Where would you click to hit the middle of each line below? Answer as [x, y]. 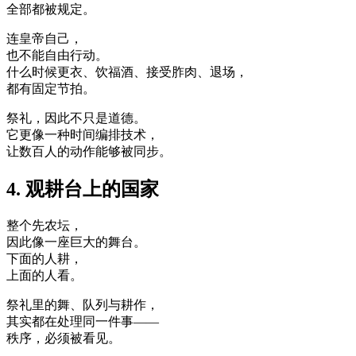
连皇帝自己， [44, 38]
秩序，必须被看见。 [64, 338]
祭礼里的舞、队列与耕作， [83, 304]
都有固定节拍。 [51, 88]
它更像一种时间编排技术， [83, 134]
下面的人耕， [44, 258]
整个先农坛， [44, 225]
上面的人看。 [44, 275]
